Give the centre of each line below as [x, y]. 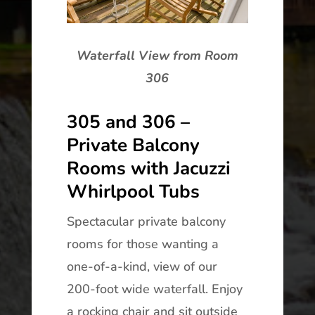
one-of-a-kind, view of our [142, 267]
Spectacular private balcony [146, 222]
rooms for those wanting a [142, 244]
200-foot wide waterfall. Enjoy [154, 289]
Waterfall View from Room [157, 56]
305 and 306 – [128, 122]
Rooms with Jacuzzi [148, 169]
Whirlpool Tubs [133, 192]
